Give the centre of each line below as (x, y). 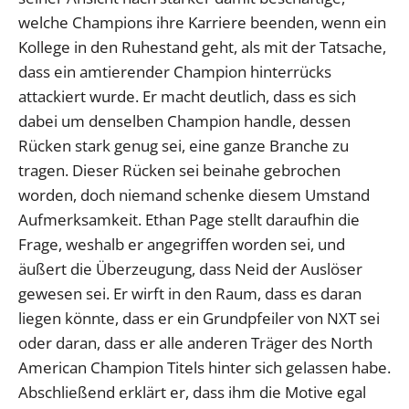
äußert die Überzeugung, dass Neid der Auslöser (190, 268)
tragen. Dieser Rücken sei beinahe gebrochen (179, 170)
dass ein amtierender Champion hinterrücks (175, 71)
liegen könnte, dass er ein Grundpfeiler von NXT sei (199, 318)
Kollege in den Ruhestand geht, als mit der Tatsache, (202, 47)
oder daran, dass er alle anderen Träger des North (195, 342)
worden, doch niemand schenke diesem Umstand (194, 194)
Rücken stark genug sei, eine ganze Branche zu (184, 145)
